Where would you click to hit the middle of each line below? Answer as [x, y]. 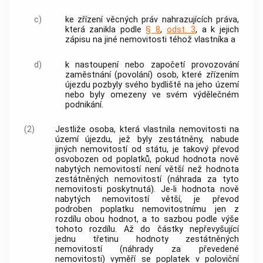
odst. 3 [181, 30]
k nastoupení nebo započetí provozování [152, 65]
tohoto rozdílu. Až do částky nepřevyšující [147, 230]
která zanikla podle [105, 30]
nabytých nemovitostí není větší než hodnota [147, 170]
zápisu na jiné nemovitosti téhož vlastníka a [150, 40]
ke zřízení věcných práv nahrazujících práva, [152, 20]
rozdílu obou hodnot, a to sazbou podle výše [147, 220]
